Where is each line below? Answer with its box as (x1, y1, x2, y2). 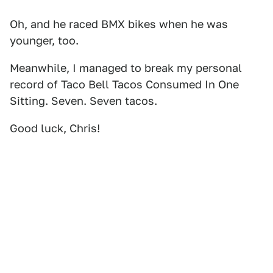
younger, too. (10, 34, 79, 47)
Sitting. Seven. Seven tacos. (10, 94, 157, 107)
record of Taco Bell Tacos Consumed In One (10, 78, 239, 91)
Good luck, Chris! (10, 122, 100, 135)
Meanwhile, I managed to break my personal (10, 62, 242, 74)
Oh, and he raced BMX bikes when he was (10, 18, 228, 30)
